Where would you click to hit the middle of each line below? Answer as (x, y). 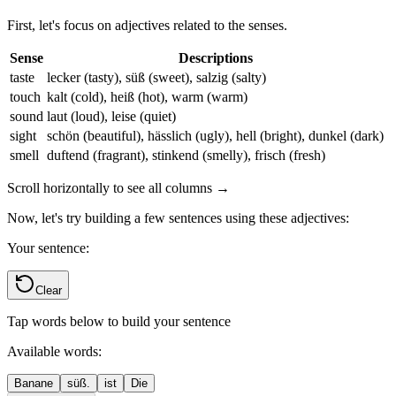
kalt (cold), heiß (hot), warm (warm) (147, 96)
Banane (34, 383)
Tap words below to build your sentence (119, 321)
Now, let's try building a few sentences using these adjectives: (178, 217)
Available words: (54, 351)
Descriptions (215, 57)
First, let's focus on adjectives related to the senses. (147, 25)
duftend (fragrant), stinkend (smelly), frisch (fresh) (186, 155)
